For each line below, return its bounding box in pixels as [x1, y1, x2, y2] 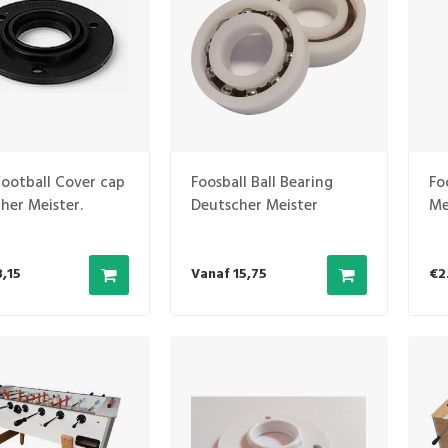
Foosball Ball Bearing [190, 170, 333, 195]
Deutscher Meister [190, 193, 318, 218]
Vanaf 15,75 [190, 263, 267, 287]
